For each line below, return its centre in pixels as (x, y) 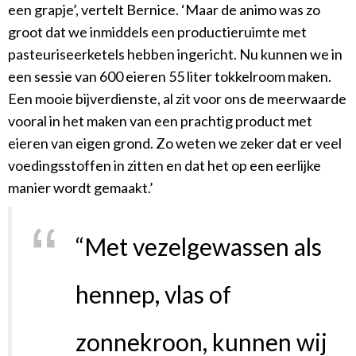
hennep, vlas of (153, 294)
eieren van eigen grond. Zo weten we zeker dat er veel (175, 143)
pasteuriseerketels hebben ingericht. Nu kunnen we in (175, 54)
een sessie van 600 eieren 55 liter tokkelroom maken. (170, 77)
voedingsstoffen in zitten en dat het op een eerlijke (164, 166)
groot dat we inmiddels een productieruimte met (157, 32)
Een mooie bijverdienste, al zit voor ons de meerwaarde (177, 99)
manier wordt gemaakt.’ (81, 188)
